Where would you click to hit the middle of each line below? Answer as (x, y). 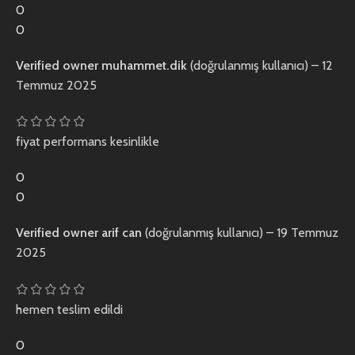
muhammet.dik (146, 65)
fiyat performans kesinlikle (88, 142)
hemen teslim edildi (69, 310)
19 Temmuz (307, 233)
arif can (123, 233)
